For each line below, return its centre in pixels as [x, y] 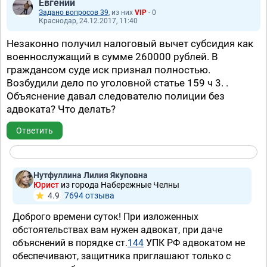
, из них [122, 13]
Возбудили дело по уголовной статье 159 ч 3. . [117, 83]
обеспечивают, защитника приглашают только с [122, 256]
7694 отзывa [89, 195]
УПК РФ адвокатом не [194, 243]
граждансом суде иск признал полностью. [108, 70]
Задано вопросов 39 [74, 13]
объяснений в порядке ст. [70, 243]
